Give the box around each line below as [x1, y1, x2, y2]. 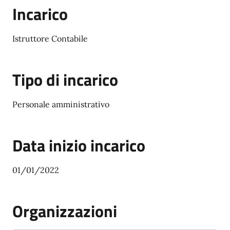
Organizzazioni [12, 199, 117, 223]
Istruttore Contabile [12, 33, 88, 44]
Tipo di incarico [12, 67, 118, 92]
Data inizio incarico [12, 133, 145, 158]
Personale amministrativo [12, 99, 109, 109]
